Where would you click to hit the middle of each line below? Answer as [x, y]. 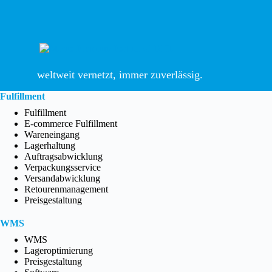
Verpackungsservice [63, 168]
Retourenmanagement [66, 189]
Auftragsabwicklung [63, 157]
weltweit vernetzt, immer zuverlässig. [120, 75]
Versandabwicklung [62, 178]
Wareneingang [52, 135]
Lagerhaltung [50, 146]
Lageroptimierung [59, 251]
